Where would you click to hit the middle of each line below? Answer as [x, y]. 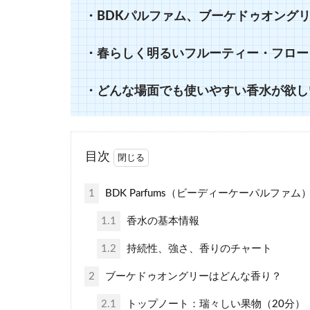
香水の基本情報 [162, 221]
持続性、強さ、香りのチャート [198, 248]
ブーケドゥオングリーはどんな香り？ [192, 276]
